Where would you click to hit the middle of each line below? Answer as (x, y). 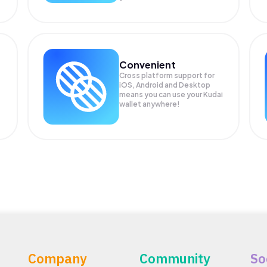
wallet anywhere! (150, 104)
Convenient (148, 64)
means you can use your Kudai (171, 94)
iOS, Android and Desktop (165, 85)
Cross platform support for (167, 75)
